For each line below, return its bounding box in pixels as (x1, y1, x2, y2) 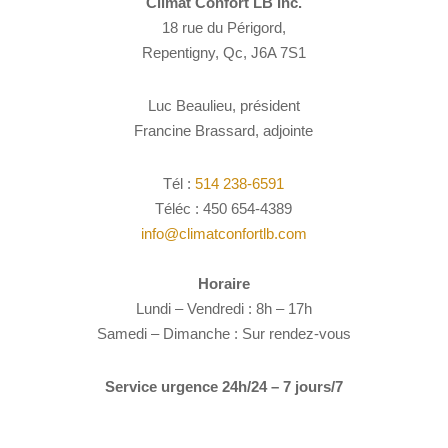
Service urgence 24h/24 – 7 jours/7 (104, 377, 343, 395)
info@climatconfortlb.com (140, 224, 307, 242)
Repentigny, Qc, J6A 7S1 (141, 43, 306, 61)
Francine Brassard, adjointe (134, 121, 314, 139)
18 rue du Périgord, (161, 18, 286, 36)
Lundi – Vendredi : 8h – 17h (135, 299, 312, 317)
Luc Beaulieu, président (147, 96, 300, 114)
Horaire (197, 274, 250, 292)
